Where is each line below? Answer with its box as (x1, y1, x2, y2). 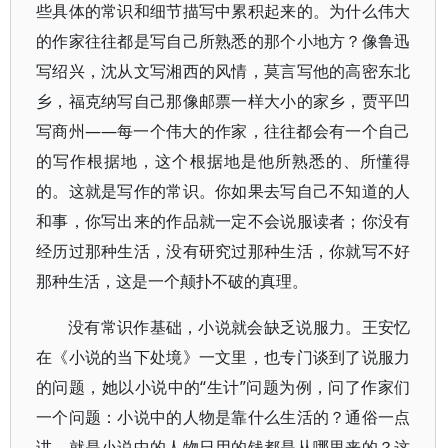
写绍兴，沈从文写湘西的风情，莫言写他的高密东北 (36, 60, 411, 82)
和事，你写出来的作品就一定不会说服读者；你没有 (36, 210, 411, 232)
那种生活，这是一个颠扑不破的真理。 (36, 270, 308, 292)
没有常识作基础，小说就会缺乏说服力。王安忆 (68, 316, 411, 338)
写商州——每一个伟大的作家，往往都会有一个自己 (36, 120, 411, 142)
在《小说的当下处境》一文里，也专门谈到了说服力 (36, 346, 411, 368)
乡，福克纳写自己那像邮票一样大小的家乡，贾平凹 (36, 90, 411, 112)
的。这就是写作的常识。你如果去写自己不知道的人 (36, 180, 411, 202)
